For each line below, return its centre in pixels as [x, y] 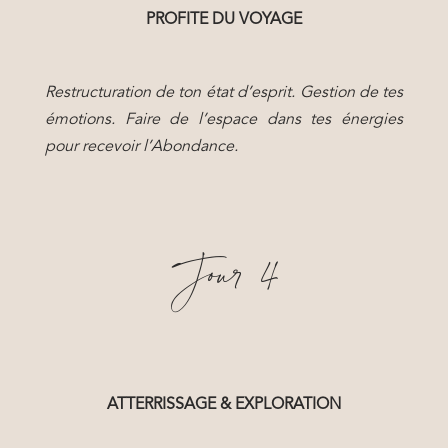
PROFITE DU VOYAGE [223, 20]
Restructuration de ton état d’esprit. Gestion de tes [224, 93]
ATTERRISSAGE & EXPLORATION [223, 405]
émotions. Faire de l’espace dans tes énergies [224, 120]
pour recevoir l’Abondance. [141, 147]
